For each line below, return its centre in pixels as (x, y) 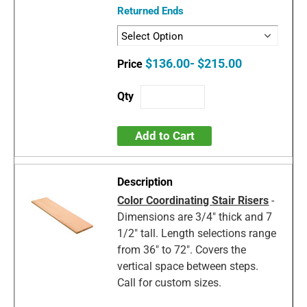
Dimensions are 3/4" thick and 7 (195, 217)
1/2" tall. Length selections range (197, 233)
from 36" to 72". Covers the (182, 249)
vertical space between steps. (188, 266)
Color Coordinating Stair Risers (193, 200)
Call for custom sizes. (170, 282)
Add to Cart (164, 135)
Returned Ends (151, 11)
